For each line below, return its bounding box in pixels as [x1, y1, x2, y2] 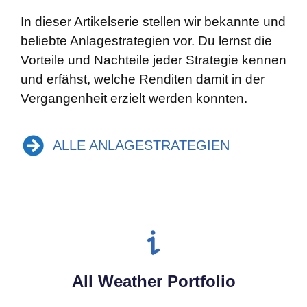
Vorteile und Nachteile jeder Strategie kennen [21, 53, 286, 68]
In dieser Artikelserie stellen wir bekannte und [21, 14, 286, 29]
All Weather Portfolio [71, 272, 236, 291]
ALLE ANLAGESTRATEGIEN [53, 138, 230, 153]
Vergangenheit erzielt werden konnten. [21, 91, 247, 106]
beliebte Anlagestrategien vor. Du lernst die [21, 34, 272, 49]
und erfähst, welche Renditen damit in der [21, 72, 265, 87]
